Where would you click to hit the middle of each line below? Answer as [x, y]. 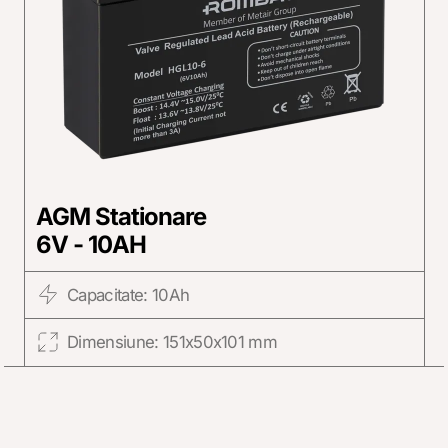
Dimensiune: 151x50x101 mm [172, 342]
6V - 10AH [91, 244]
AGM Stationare [121, 216]
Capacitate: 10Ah [128, 294]
